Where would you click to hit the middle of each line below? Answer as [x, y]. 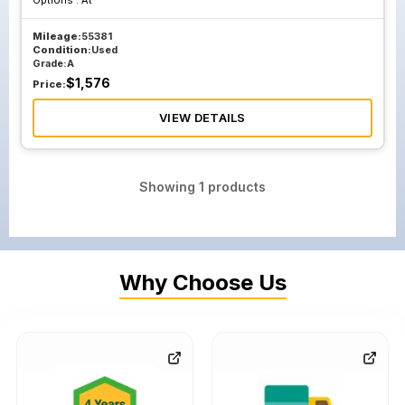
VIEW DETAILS [202, 118]
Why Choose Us [202, 283]
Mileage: [57, 36]
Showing [169, 187]
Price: [49, 84]
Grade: [50, 63]
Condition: [62, 50]
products [235, 187]
